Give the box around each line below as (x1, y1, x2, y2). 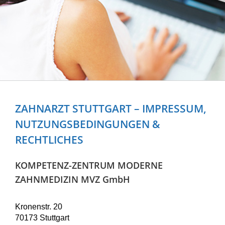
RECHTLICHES (15, 132, 83, 147)
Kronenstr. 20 (15, 202, 62, 211)
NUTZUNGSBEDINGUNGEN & (15, 117, 160, 131)
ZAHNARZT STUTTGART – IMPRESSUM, (15, 101, 206, 116)
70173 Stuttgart (15, 213, 69, 222)
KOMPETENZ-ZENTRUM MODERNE (15, 159, 163, 171)
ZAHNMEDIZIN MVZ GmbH (15, 173, 130, 185)
